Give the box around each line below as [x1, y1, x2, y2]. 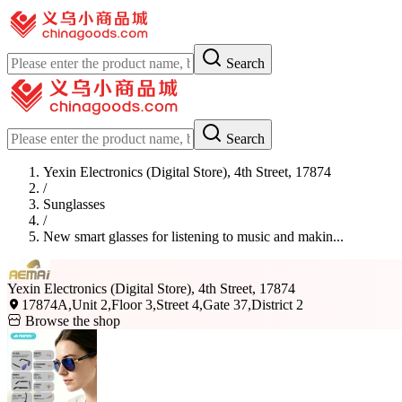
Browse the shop [22, 313, 120, 328]
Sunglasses [43, 197, 105, 212]
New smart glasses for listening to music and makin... [43, 229, 344, 244]
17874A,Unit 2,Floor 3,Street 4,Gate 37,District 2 [22, 297, 303, 312]
